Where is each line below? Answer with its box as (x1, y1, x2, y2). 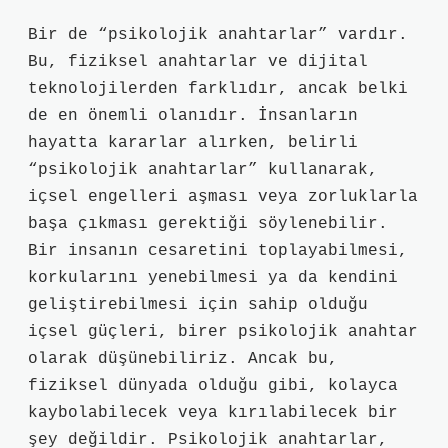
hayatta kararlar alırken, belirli (28, 134, 358, 152)
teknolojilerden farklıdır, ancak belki (28, 80, 408, 98)
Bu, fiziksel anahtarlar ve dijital (28, 53, 368, 71)
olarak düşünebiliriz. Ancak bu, (28, 350, 338, 368)
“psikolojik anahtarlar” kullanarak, (28, 161, 378, 179)
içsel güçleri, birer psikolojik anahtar (28, 323, 418, 341)
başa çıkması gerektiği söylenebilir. (28, 215, 388, 233)
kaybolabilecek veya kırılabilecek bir (28, 404, 398, 422)
